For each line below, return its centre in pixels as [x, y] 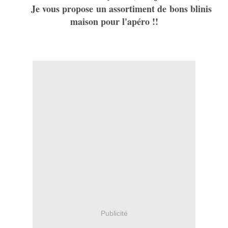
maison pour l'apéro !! [114, 22]
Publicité [114, 213]
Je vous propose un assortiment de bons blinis [114, 9]
